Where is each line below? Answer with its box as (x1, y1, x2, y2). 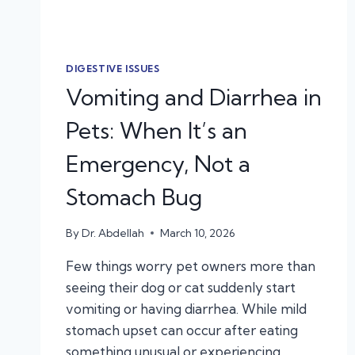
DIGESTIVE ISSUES (66, 63, 160, 75)
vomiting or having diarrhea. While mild (66, 300, 307, 317)
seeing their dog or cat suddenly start (66, 278, 296, 296)
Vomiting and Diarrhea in (66, 83, 322, 112)
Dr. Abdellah (82, 226, 145, 239)
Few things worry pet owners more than (66, 257, 315, 274)
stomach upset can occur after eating (66, 321, 298, 338)
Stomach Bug (66, 183, 202, 212)
